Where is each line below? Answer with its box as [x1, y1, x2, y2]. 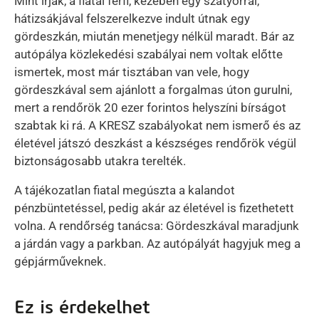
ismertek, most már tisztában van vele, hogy [14, 64, 249, 79]
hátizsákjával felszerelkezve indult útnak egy [14, 11, 250, 26]
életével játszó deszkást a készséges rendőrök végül [14, 135, 296, 150]
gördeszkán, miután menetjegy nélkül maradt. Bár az [14, 28, 294, 43]
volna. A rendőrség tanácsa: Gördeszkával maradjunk [14, 218, 299, 233]
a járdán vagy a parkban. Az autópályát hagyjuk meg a [14, 236, 300, 251]
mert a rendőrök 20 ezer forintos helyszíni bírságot [14, 100, 286, 115]
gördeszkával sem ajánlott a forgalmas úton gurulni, [14, 82, 292, 97]
